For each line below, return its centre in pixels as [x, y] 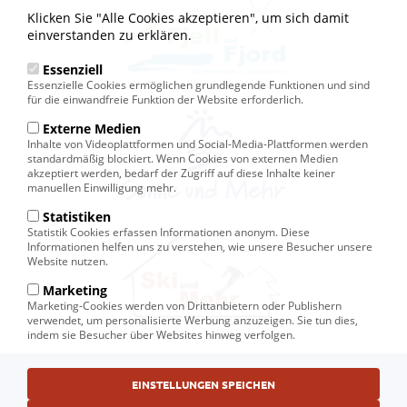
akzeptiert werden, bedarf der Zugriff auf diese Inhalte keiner [181, 174]
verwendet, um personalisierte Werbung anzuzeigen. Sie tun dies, [193, 321]
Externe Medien [92, 129]
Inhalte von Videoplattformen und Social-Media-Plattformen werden [198, 144]
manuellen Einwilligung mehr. [102, 188]
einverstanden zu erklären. [109, 35]
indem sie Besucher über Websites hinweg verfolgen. [161, 335]
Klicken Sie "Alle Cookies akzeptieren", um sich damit [188, 17]
